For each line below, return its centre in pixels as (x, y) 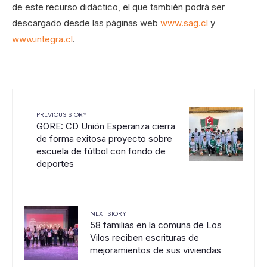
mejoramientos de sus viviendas (156, 250)
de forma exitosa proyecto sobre (104, 138)
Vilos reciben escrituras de (145, 237)
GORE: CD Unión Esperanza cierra (106, 126)
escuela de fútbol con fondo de (101, 151)
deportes (55, 163)
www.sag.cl (184, 23)
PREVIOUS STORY (62, 114)
